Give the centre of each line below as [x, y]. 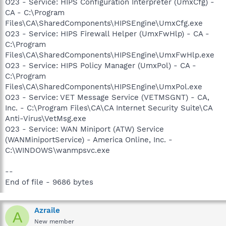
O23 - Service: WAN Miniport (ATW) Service [84, 129]
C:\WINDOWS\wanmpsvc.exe [58, 150]
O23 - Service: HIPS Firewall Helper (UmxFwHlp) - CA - [107, 34]
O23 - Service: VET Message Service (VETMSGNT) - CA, [107, 97]
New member [54, 221]
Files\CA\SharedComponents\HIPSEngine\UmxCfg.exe [104, 23]
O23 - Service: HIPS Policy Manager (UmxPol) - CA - [101, 66]
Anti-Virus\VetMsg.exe [46, 119]
